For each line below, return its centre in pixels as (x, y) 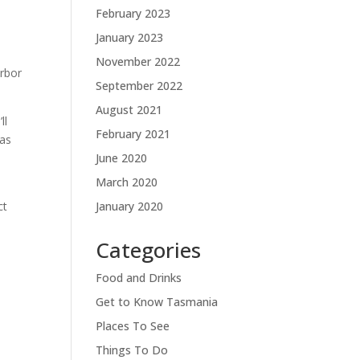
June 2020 (122, 157)
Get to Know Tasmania (157, 301)
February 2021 (133, 133)
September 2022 (139, 85)
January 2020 (130, 206)
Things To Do (132, 350)
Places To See (133, 325)
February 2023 (133, 13)
